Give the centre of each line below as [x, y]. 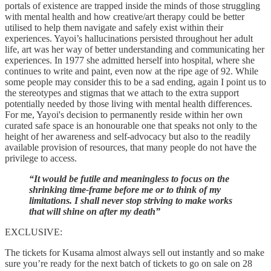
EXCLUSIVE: [34, 232]
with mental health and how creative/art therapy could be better [125, 17]
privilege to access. [41, 158]
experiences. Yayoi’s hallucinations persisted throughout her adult [129, 38]
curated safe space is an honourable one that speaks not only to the [131, 126]
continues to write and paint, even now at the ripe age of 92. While [132, 71]
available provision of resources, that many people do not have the [131, 147]
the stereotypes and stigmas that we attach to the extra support [122, 93]
